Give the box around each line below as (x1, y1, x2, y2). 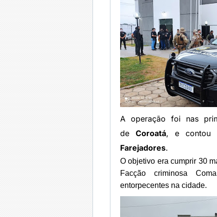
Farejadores (120, 143, 166, 153)
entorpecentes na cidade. (120, 181, 209, 189)
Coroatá (136, 128, 167, 138)
